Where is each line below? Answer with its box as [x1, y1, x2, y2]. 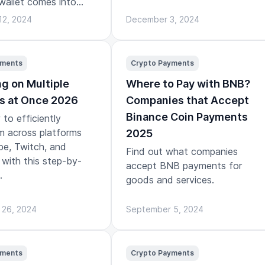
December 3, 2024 [126, 14, 199, 24]
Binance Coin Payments [126, 110, 248, 123]
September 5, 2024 [126, 203, 203, 214]
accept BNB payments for [126, 159, 242, 172]
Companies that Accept [126, 93, 249, 106]
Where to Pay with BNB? [126, 77, 250, 90]
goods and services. [126, 173, 214, 186]
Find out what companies [126, 145, 238, 157]
